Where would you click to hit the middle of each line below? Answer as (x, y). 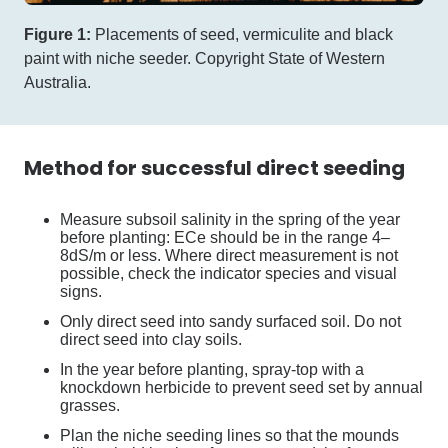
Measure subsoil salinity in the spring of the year (230, 219)
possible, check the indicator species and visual (228, 273)
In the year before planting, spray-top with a (212, 369)
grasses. (90, 405)
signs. (81, 291)
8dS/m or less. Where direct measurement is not (229, 255)
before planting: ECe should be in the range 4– (225, 237)
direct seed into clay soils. (151, 339)
